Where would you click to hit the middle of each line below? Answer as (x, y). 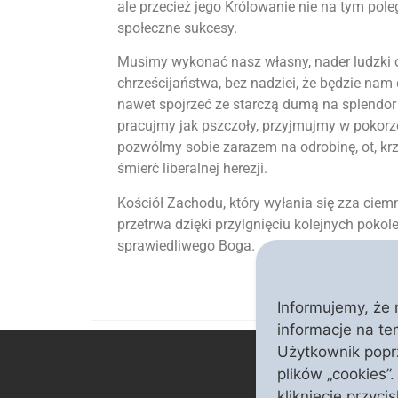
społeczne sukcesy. (177, 28)
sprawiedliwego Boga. (186, 245)
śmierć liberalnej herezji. (192, 169)
